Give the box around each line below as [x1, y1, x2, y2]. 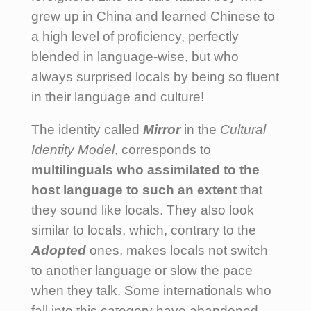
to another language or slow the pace [31, 262, 253, 278]
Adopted [31, 242, 86, 258]
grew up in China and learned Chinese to [31, 8, 275, 24]
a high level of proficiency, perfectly [31, 28, 239, 44]
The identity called [31, 121, 143, 137]
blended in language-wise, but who [31, 49, 239, 64]
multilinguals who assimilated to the [31, 162, 260, 177]
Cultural [220, 121, 266, 137]
